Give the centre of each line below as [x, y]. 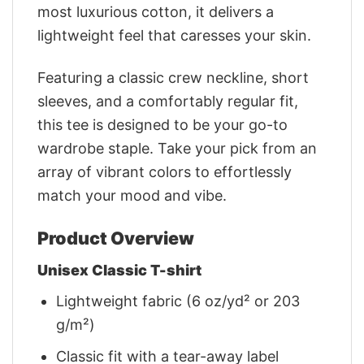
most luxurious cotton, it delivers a [156, 11]
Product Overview [116, 238]
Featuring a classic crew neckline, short [173, 78]
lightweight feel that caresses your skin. [174, 35]
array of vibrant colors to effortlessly [165, 172]
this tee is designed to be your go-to [162, 125]
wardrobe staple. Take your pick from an [177, 149]
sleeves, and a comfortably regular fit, [168, 102]
